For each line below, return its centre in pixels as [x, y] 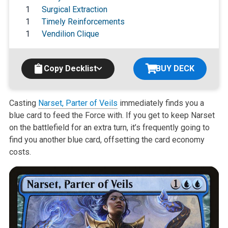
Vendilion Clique [70, 34]
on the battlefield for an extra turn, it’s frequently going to [109, 128]
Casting [23, 103]
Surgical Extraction [74, 10]
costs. [20, 152]
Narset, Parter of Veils [78, 103]
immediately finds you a [161, 103]
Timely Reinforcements [83, 22]
